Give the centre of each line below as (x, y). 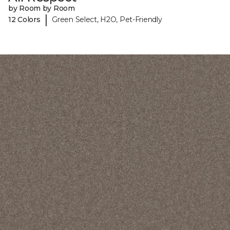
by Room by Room (42, 8)
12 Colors (24, 19)
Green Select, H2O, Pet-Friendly (107, 19)
